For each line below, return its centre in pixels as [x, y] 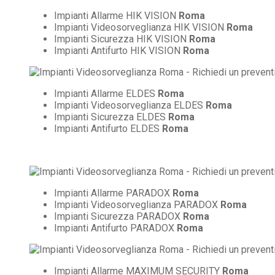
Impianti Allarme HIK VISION [116, 15]
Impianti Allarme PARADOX [113, 193]
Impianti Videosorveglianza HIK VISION [140, 27]
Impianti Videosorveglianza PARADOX [137, 204]
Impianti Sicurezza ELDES [111, 117]
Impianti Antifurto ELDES [108, 128]
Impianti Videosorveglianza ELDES [130, 105]
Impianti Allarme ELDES [106, 93]
